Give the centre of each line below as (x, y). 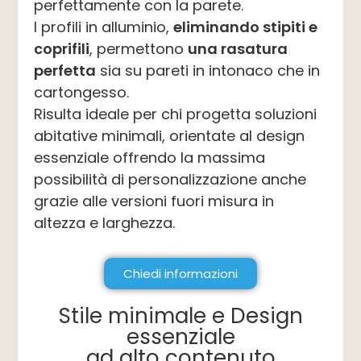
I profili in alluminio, (104, 27)
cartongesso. (82, 92)
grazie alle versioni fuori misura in (154, 201)
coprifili (62, 48)
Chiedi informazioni (180, 273)
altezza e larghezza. (105, 222)
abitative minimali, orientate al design (170, 135)
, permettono (139, 48)
